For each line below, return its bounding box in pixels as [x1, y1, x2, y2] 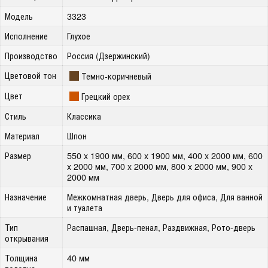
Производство [5, 49, 58, 62]
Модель [5, 10, 33, 22]
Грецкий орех [81, 90, 130, 102]
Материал [5, 129, 40, 142]
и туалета [67, 201, 103, 214]
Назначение [5, 190, 47, 203]
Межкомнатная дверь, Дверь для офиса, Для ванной [67, 190, 263, 203]
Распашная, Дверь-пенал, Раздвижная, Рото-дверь [67, 221, 256, 233]
